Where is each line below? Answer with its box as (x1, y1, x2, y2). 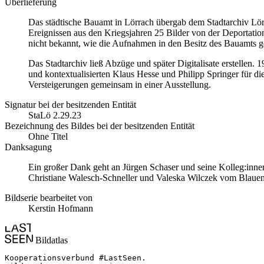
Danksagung (5, 142, 52, 152)
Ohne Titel (28, 131, 68, 141)
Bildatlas (33, 235, 68, 245)
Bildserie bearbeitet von (5, 193, 93, 203)
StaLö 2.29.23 (28, 110, 81, 120)
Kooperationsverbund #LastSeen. (5, 253, 146, 262)
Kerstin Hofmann (28, 203, 93, 213)
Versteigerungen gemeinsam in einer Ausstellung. (28, 80, 211, 90)
